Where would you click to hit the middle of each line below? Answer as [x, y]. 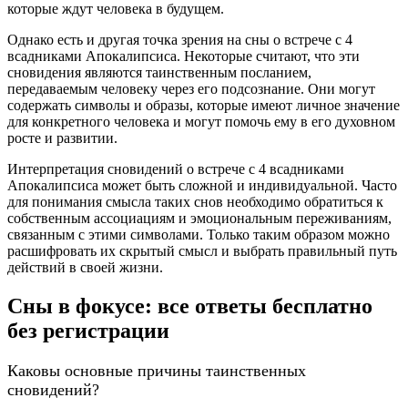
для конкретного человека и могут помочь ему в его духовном [201, 122]
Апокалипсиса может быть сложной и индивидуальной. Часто [202, 186]
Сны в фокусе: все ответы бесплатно [190, 306]
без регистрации [88, 331]
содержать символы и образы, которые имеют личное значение [204, 106]
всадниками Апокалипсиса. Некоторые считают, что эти [184, 56]
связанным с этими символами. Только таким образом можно [199, 235]
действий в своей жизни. [85, 268]
